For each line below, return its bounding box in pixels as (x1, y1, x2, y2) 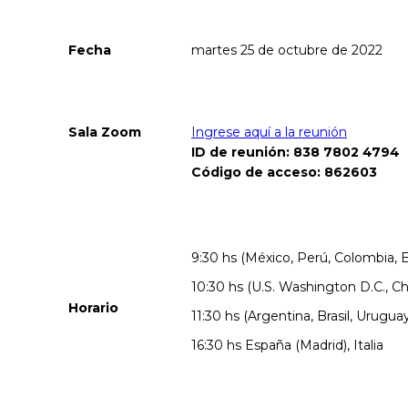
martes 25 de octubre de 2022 (191, 42, 382, 58)
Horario (68, 300, 118, 316)
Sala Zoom (68, 124, 141, 140)
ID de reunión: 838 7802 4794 (191, 144, 400, 160)
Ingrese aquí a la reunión (191, 124, 347, 140)
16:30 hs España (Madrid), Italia (191, 337, 383, 353)
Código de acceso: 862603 (191, 164, 377, 180)
